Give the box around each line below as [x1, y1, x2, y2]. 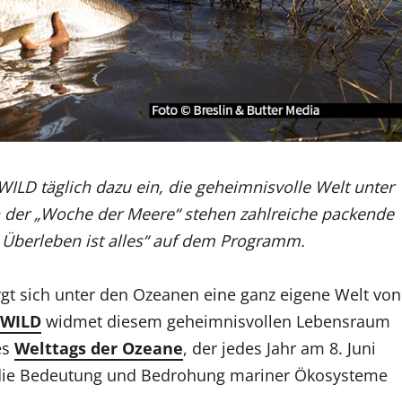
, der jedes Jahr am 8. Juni [183, 336, 376, 359]
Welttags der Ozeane [14, 336, 183, 359]
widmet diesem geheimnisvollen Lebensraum [41, 310, 390, 332]
